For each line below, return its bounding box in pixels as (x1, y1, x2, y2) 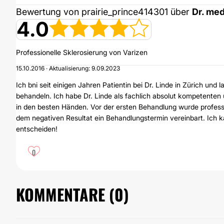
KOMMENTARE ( (16, 182, 114, 206)
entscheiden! (16, 124, 57, 133)
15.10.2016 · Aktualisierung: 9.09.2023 (16, 64, 120, 72)
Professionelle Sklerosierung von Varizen (16, 48, 147, 56)
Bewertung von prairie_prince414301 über (16, 6, 192, 17)
